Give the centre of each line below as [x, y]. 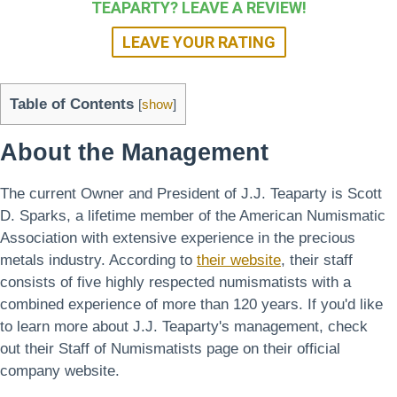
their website [239, 261]
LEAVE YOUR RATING [198, 42]
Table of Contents [72, 104]
